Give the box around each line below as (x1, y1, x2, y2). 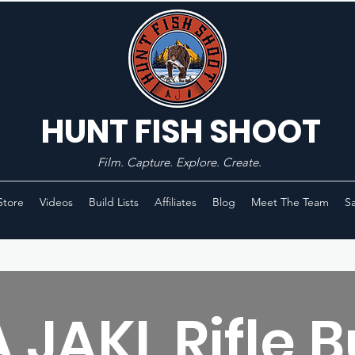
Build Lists (88, 195, 139, 209)
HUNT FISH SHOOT (41, 109, 321, 154)
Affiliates (154, 195, 197, 209)
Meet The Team (250, 195, 329, 209)
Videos (39, 195, 73, 209)
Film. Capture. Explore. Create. (97, 155, 261, 170)
